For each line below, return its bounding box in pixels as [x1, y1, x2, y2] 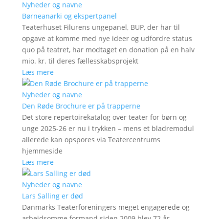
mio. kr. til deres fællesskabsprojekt [22, 56, 138, 66]
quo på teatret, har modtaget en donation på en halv [22, 44, 195, 54]
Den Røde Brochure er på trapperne [22, 101, 140, 110]
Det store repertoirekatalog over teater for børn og [22, 112, 187, 122]
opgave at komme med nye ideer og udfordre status [22, 33, 192, 43]
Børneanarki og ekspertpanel [22, 11, 117, 21]
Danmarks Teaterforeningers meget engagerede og [22, 202, 190, 212]
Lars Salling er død [22, 191, 83, 200]
